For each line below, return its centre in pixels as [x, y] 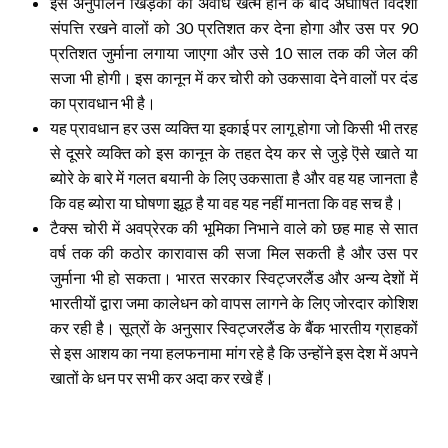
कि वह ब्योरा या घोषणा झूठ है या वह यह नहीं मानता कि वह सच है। [227, 202]
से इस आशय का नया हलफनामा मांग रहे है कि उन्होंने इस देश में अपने [234, 352]
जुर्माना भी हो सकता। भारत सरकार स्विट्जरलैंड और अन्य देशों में [234, 277]
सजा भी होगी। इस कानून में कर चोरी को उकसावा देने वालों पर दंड [234, 77]
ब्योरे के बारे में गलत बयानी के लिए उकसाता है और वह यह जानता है [234, 177]
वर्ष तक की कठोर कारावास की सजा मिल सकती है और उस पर [234, 252]
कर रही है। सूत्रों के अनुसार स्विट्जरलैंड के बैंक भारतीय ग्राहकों [234, 327]
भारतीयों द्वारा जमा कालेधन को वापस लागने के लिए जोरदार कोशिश [234, 302]
